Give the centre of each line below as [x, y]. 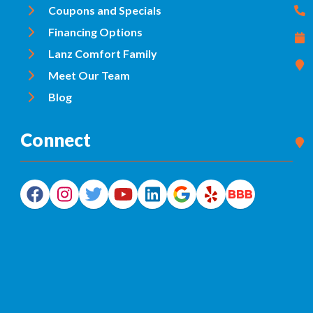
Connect [56, 139]
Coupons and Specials [105, 10]
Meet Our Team [89, 75]
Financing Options [95, 31]
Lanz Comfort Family [103, 53]
